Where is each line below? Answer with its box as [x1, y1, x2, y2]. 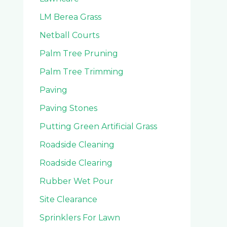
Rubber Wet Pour [40, 176, 113, 186]
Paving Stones [40, 103, 97, 113]
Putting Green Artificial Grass [40, 121, 157, 131]
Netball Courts [40, 30, 99, 40]
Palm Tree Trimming [40, 66, 124, 77]
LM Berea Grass [40, 12, 101, 22]
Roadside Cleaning [40, 139, 115, 149]
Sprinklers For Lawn [40, 212, 120, 222]
